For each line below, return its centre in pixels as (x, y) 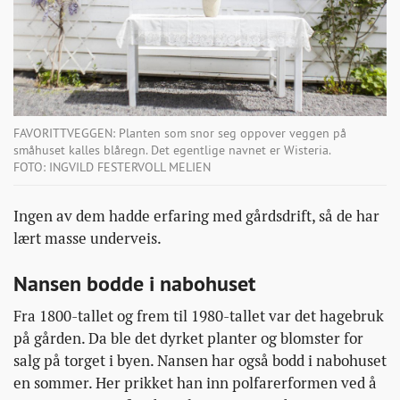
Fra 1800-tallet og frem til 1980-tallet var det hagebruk (199, 317)
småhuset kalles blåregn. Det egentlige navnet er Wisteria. (172, 150)
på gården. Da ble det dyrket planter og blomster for (188, 339)
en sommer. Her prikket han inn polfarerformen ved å (195, 383)
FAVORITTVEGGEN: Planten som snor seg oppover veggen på (180, 133)
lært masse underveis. (87, 239)
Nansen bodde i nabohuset (134, 284)
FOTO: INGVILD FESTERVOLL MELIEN (112, 167)
